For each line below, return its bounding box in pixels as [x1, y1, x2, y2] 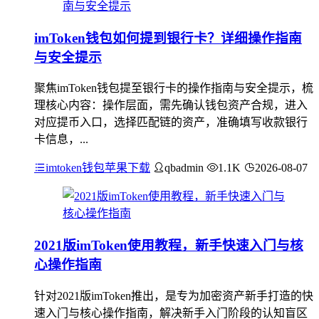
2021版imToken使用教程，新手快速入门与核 [34, 238, 303, 253]
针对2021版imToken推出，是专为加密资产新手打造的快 [34, 289, 313, 302]
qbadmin [164, 162, 204, 174]
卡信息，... [34, 133, 88, 146]
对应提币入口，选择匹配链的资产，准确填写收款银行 [34, 116, 308, 129]
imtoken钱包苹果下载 [46, 162, 150, 174]
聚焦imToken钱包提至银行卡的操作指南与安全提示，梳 [34, 82, 313, 95]
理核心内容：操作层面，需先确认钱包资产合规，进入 [34, 99, 308, 112]
